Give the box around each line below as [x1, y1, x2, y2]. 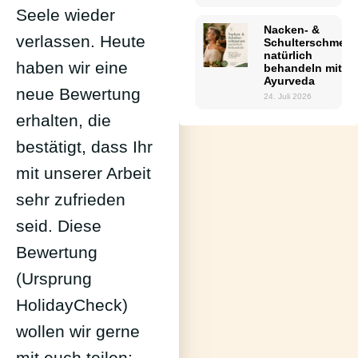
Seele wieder [16, 5, 115, 24]
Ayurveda [263, 74, 315, 87]
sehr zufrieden [16, 189, 125, 209]
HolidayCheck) [16, 295, 128, 314]
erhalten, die [16, 110, 111, 129]
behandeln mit [263, 61, 342, 74]
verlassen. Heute [16, 31, 145, 50]
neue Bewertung [16, 84, 141, 103]
